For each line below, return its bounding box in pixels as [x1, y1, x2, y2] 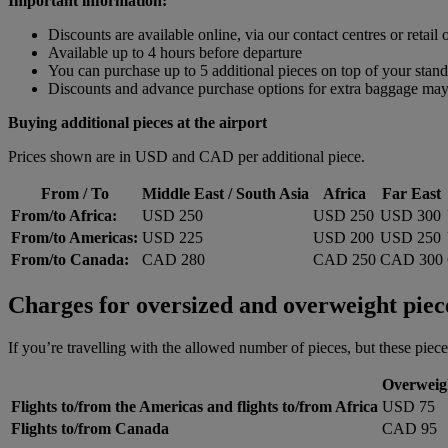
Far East [382, 185, 441, 203]
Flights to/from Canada [11, 419, 169, 437]
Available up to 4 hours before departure [48, 44, 302, 62]
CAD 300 [380, 251, 443, 269]
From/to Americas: [11, 229, 138, 247]
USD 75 [382, 397, 435, 415]
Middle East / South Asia [142, 185, 309, 203]
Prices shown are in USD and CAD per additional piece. [8, 148, 365, 166]
